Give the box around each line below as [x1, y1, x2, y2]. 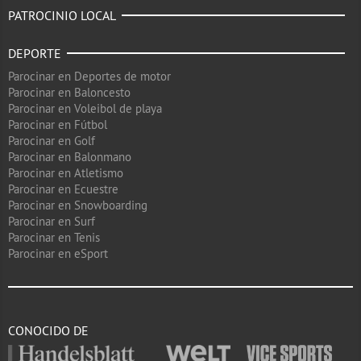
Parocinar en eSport [8, 246, 108, 261]
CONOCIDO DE [8, 322, 89, 338]
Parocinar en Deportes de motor [8, 68, 171, 84]
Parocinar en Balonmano [8, 149, 131, 164]
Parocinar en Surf [8, 214, 95, 229]
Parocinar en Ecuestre [8, 181, 118, 197]
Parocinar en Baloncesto [8, 85, 131, 100]
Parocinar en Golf [8, 133, 95, 148]
